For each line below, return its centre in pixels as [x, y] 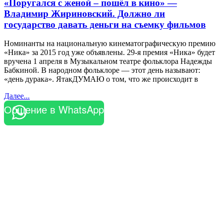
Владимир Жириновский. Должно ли [84, 13]
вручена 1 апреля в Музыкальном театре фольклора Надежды [108, 61]
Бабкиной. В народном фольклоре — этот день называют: [102, 70]
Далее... [17, 96]
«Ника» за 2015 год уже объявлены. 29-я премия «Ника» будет [110, 53]
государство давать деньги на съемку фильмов [105, 24]
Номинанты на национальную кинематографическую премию [110, 44]
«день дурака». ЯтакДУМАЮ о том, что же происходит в [101, 79]
